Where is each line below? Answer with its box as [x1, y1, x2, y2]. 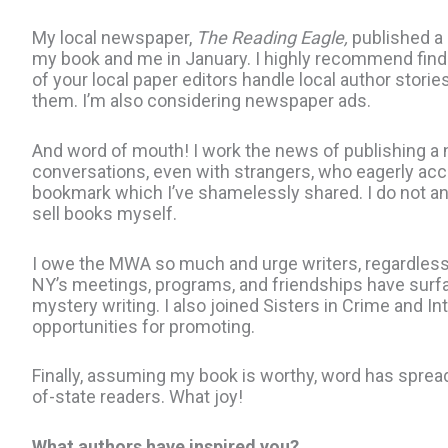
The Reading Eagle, [196, 26, 348, 48]
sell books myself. [32, 202, 177, 224]
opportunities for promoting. [32, 315, 255, 337]
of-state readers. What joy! [32, 386, 243, 408]
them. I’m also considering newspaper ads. [32, 89, 371, 111]
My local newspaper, [32, 26, 196, 48]
